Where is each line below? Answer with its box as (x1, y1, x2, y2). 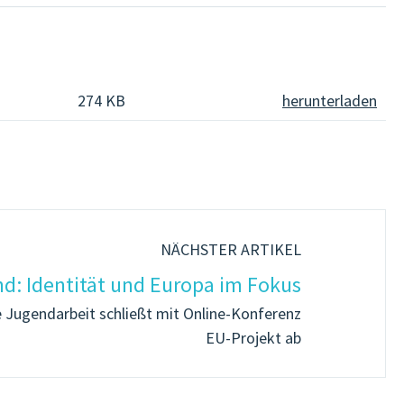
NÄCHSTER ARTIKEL (161, 238, 301, 260)
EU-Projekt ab (206, 326, 301, 348)
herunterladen (282, 89, 377, 111)
